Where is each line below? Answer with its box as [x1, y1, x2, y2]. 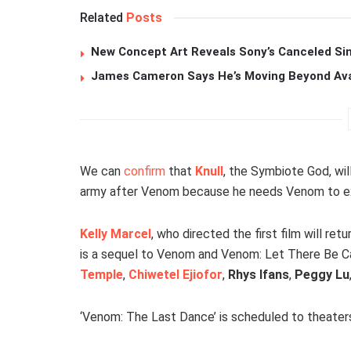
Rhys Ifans [228, 267, 289, 283]
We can [80, 164, 124, 179]
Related [80, 10, 123, 26]
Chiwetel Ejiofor [128, 267, 223, 283]
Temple [80, 267, 123, 283]
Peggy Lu [295, 267, 349, 283]
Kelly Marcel [80, 226, 151, 242]
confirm [124, 164, 165, 179]
